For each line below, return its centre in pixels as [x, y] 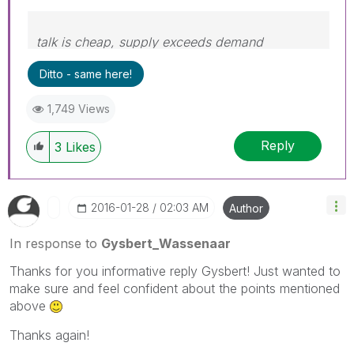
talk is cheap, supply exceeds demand [150, 41]
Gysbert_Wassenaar [166, 243]
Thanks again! [49, 335]
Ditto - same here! [86, 73]
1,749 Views [79, 108]
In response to [55, 243]
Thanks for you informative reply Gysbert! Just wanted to [175, 271]
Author [246, 208]
